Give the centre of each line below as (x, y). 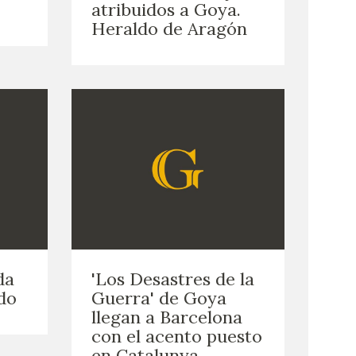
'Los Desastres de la (172, 279)
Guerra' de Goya (159, 298)
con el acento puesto (176, 336)
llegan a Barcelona (166, 317)
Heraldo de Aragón (169, 29)
